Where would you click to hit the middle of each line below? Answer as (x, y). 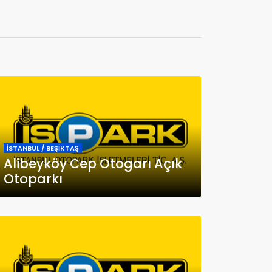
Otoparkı (33, 178)
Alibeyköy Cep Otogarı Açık (93, 163)
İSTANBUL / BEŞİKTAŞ (43, 148)
